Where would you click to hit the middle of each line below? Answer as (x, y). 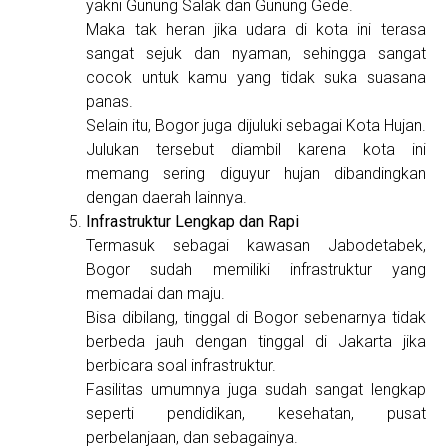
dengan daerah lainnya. (167, 198)
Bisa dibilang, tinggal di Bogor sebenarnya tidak (256, 318)
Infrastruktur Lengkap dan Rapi (193, 222)
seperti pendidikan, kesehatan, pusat (256, 414)
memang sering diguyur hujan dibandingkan (256, 174)
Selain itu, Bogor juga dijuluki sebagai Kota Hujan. (256, 126)
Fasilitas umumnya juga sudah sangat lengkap (256, 390)
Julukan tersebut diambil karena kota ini (256, 150)
